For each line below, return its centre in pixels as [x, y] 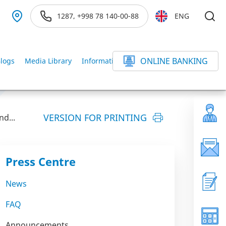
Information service [115, 61]
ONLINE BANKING [174, 61]
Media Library [48, 61]
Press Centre [41, 161]
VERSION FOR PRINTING [95, 118]
